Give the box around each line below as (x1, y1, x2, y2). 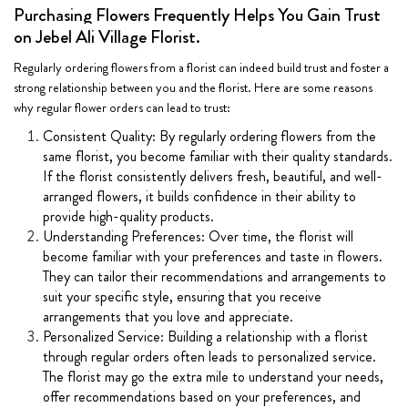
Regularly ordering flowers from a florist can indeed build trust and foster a (14, 57, 389, 76)
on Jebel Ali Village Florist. (14, 23, 200, 50)
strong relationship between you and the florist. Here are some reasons (14, 77, 372, 97)
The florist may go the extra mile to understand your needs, (43, 365, 383, 387)
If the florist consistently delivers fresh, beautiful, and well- (43, 165, 382, 187)
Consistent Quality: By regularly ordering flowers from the (43, 125, 376, 147)
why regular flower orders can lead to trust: (14, 97, 230, 117)
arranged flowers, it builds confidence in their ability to (43, 185, 356, 207)
